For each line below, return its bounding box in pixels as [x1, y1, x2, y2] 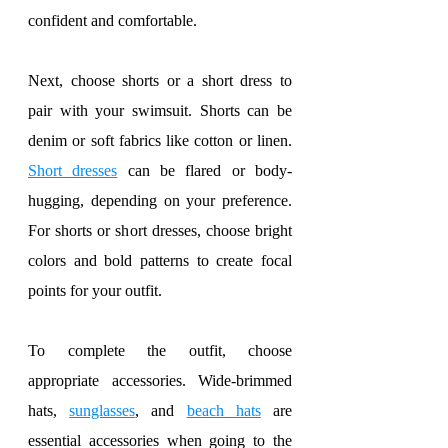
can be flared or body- [117, 162, 293, 179]
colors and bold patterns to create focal [28, 252, 292, 269]
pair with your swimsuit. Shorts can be [28, 102, 292, 119]
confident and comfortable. [28, 12, 197, 29]
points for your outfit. [28, 282, 162, 299]
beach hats [186, 402, 261, 419]
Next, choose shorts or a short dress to [28, 72, 292, 89]
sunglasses [69, 402, 136, 419]
